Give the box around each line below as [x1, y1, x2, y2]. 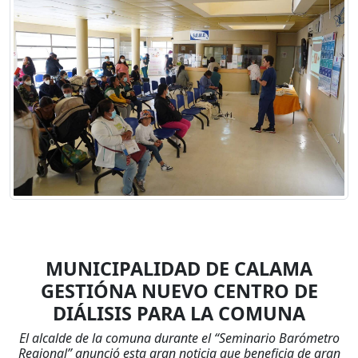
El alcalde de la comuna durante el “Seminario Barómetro [18, 328, 340, 347]
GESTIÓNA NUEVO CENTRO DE [40, 277, 318, 304]
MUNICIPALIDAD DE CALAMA [46, 255, 312, 281]
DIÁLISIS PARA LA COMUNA [53, 300, 305, 326]
